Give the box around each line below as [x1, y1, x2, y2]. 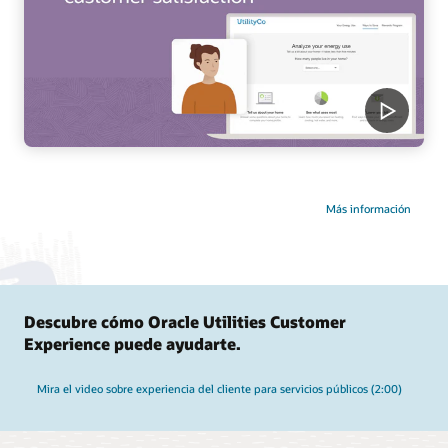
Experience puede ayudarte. [24, 332, 241, 354]
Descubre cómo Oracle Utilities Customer [24, 310, 346, 332]
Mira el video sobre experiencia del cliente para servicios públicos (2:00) [36, 380, 402, 396]
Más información [326, 201, 412, 217]
